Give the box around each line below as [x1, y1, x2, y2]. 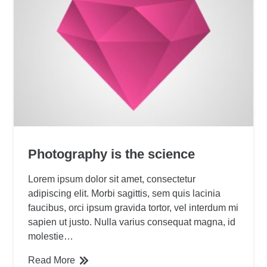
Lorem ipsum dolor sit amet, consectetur [28, 173, 196, 184]
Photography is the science [28, 146, 195, 162]
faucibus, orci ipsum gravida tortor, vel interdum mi [28, 202, 239, 213]
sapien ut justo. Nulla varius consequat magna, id [28, 216, 236, 227]
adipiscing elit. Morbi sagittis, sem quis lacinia [28, 188, 221, 198]
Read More [28, 254, 76, 265]
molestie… [28, 231, 74, 241]
